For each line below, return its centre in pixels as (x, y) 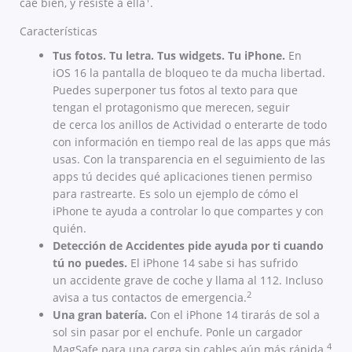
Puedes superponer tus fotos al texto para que (175, 90)
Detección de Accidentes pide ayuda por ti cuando (188, 246)
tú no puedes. (92, 263)
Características (59, 31)
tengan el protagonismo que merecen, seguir (171, 108)
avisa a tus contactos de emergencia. (150, 298)
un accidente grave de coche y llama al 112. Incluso (188, 280)
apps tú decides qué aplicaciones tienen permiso (182, 177)
